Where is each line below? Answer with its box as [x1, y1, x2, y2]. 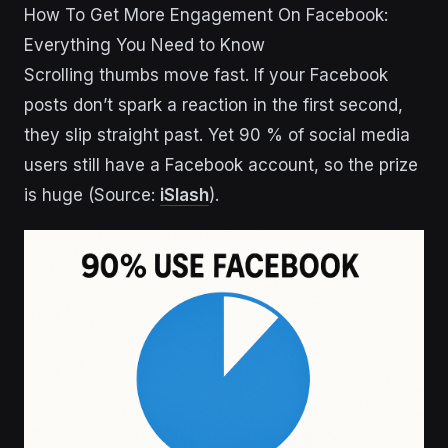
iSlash [160, 185, 209, 206]
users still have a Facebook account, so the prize [24, 155, 418, 176]
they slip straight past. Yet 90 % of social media [24, 125, 410, 146]
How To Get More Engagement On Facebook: [24, 5, 388, 26]
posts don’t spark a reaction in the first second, [24, 95, 403, 116]
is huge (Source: [24, 185, 160, 206]
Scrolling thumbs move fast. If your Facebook [24, 65, 388, 86]
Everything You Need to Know [24, 35, 265, 56]
